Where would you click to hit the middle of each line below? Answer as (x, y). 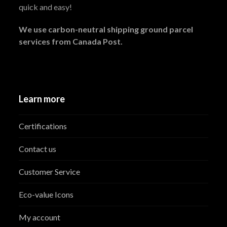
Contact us (38, 149)
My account (40, 217)
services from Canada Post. (71, 42)
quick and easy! (46, 7)
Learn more (42, 99)
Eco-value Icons (46, 195)
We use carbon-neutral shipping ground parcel (106, 29)
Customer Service (50, 172)
